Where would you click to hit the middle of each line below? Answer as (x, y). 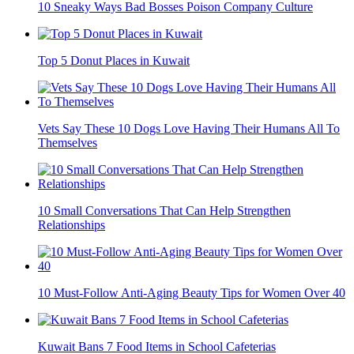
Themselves (68, 143)
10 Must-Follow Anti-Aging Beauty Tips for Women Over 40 (192, 293)
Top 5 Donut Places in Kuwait (114, 61)
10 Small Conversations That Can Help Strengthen (164, 211)
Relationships (72, 225)
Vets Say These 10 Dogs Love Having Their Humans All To (189, 129)
